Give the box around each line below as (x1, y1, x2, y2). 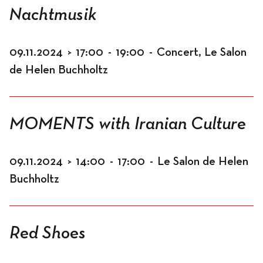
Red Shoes (9, 225, 86, 242)
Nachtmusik (9, 6, 96, 24)
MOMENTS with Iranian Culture (9, 116, 246, 133)
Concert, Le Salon (157, 46, 247, 58)
